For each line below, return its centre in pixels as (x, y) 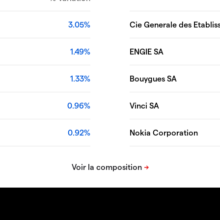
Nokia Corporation (164, 132)
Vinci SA (144, 105)
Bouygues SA (153, 78)
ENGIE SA (147, 51)
